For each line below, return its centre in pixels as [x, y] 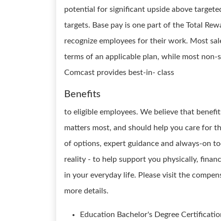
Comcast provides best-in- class [119, 73]
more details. [86, 191]
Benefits [82, 94]
